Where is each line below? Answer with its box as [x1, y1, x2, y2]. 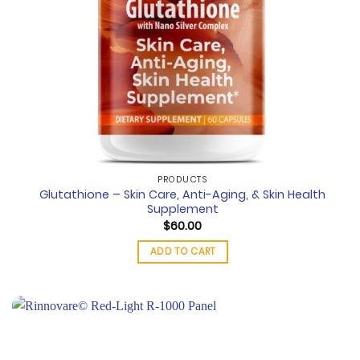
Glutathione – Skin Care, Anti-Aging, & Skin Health [39, 186, 326, 203]
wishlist [303, 345, 342, 358]
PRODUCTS [157, 174, 208, 186]
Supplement [146, 201, 219, 218]
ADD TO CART [149, 245, 215, 259]
